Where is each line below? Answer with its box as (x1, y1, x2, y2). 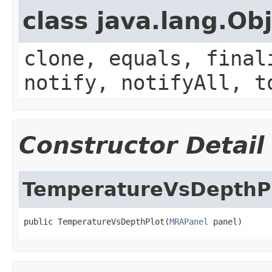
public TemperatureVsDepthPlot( (24, 216, 169, 226)
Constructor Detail (19, 131, 264, 159)
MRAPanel (169, 216, 208, 226)
